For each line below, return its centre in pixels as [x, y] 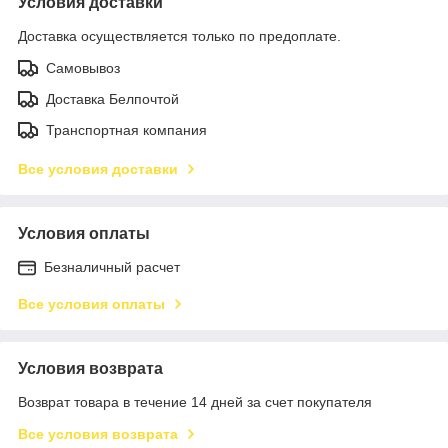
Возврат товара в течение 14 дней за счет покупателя [195, 401]
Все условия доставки [98, 168]
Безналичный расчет [112, 266]
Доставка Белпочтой [112, 98]
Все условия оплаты [91, 303]
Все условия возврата [98, 433]
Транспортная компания [126, 129]
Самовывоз [83, 67]
